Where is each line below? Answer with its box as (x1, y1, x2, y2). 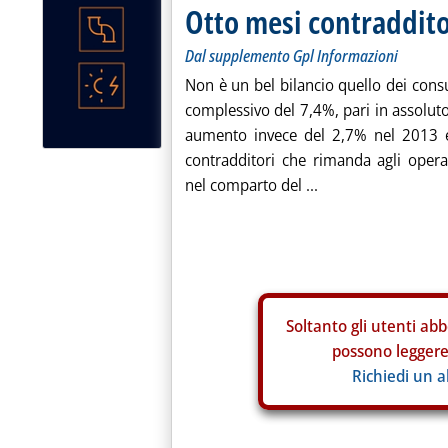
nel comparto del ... (185, 174, 318, 196)
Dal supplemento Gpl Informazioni (185, 45, 398, 67)
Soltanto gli (285, 315, 371, 337)
